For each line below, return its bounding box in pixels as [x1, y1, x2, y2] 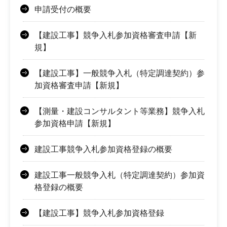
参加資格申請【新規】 [34, 119, 116, 128]
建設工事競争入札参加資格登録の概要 [34, 144, 172, 154]
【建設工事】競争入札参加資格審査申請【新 [34, 30, 197, 40]
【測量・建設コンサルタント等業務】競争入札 [34, 106, 205, 116]
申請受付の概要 [34, 5, 91, 14]
